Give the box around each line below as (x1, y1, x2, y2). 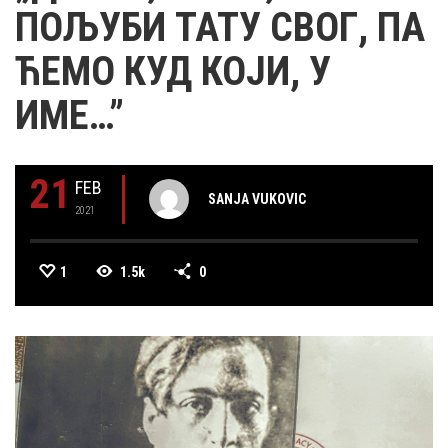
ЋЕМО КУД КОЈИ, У (15, 48, 331, 95)
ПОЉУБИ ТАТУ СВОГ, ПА (15, 4, 425, 51)
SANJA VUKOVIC (208, 190, 306, 207)
